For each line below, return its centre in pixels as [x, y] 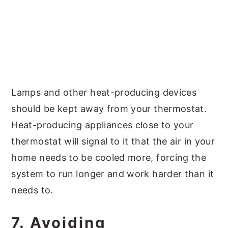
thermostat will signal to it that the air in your [113, 141]
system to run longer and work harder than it [113, 174]
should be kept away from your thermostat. [109, 109]
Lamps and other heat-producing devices [104, 92]
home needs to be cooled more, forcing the [109, 158]
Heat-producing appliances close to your [103, 125]
